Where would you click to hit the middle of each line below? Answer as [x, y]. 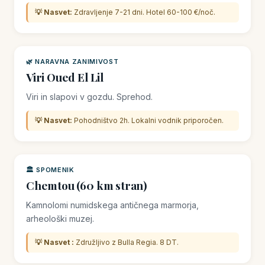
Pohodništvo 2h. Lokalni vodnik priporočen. [148, 120]
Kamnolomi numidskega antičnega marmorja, [112, 205]
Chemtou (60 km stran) [87, 185]
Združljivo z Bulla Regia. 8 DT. [126, 242]
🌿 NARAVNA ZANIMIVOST [72, 62]
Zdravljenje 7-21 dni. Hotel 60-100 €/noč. [144, 12]
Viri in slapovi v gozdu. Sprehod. [89, 97]
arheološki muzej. [60, 219]
